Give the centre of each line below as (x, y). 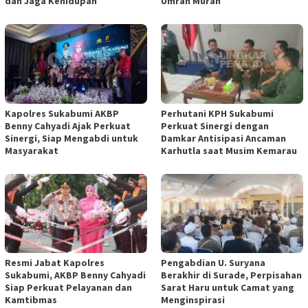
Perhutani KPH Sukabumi (217, 113)
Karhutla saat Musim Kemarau (229, 150)
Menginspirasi (193, 300)
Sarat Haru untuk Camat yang (228, 288)
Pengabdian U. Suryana (213, 263)
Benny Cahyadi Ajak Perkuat (68, 125)
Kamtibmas (31, 300)
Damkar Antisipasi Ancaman (223, 138)
